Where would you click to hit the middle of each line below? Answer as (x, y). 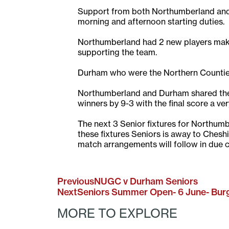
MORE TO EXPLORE (117, 213)
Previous (76, 181)
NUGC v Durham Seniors (146, 181)
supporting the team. (117, 52)
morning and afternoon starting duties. (151, 21)
